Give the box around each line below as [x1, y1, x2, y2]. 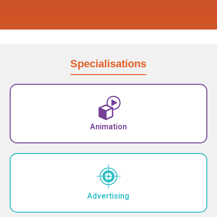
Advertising [87, 191, 130, 201]
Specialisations [70, 58, 147, 70]
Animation [90, 122, 127, 131]
